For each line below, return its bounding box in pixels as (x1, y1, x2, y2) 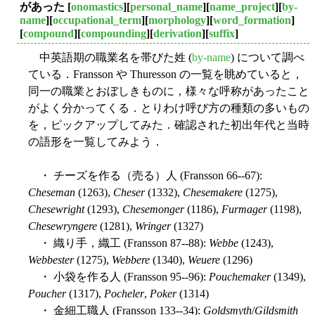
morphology (148, 13, 206, 26)
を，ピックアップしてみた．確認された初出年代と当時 (28, 118, 309, 131)
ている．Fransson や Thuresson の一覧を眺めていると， (28, 67, 303, 80)
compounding (81, 27, 146, 39)
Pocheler (104, 287, 144, 300)
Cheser (113, 186, 145, 198)
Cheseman (28, 186, 75, 198)
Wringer (135, 219, 171, 232)
